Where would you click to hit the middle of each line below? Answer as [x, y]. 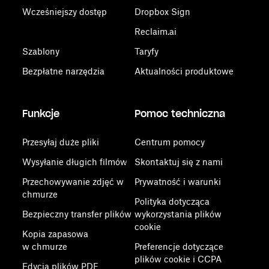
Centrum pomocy [169, 142]
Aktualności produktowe [184, 71]
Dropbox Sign [162, 12]
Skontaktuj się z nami [178, 162]
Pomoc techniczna [180, 113]
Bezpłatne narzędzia [64, 71]
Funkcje [41, 113]
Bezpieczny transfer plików [77, 214]
